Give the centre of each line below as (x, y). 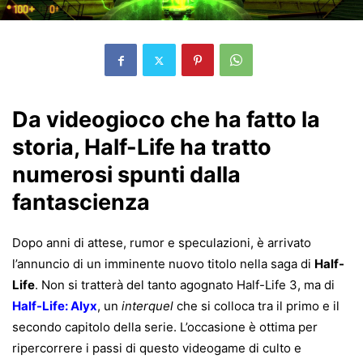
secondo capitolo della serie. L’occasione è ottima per (165, 327)
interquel (147, 306)
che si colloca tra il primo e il (256, 306)
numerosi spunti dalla (126, 175)
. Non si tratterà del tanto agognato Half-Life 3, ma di (185, 285)
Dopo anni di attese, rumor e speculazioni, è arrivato (162, 243)
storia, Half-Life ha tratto (142, 147)
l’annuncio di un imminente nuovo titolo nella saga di (163, 264)
